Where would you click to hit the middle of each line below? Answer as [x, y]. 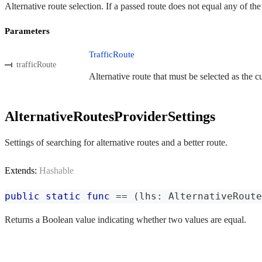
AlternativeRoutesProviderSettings [110, 116]
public [22, 196]
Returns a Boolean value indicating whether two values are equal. [125, 220]
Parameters [27, 31]
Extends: [22, 171]
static [63, 196]
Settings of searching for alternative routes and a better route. [116, 143]
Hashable [56, 171]
